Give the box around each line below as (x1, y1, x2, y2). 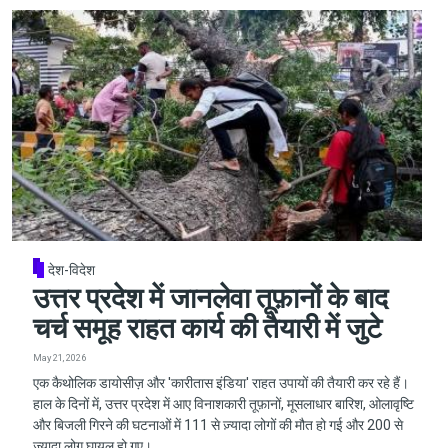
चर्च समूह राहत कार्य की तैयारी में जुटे (32, 311, 382, 345)
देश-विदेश (48, 261, 96, 278)
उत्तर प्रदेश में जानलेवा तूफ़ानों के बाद (32, 281, 388, 315)
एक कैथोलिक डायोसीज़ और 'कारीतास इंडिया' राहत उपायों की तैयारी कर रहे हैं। (32, 374, 409, 391)
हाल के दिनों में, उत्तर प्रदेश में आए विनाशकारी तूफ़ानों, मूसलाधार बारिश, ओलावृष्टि (32, 395, 414, 412)
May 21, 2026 (32, 352, 86, 364)
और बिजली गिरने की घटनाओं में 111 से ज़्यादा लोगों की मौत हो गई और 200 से (32, 416, 403, 433)
